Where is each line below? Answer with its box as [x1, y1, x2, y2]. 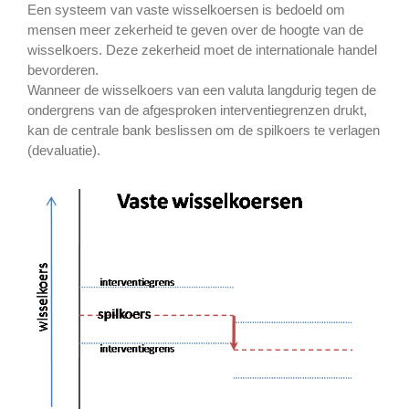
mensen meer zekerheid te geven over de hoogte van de [27, 21, 363, 37]
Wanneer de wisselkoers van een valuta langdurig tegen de [27, 81, 376, 98]
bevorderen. [27, 61, 99, 78]
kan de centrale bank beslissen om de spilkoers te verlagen [27, 121, 380, 138]
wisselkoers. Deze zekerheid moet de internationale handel [27, 41, 377, 58]
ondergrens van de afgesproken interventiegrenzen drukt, [27, 101, 367, 118]
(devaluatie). [27, 142, 100, 158]
